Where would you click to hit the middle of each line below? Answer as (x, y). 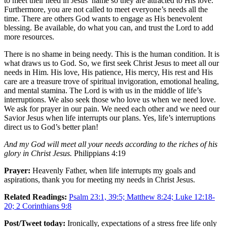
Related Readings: (35, 197)
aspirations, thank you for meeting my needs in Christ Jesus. (100, 179)
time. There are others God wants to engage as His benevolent (103, 18)
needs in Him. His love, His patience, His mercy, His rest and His (108, 72)
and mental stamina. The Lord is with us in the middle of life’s (103, 90)
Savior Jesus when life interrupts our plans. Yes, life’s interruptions (110, 118)
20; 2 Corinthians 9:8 (38, 206)
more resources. (29, 36)
